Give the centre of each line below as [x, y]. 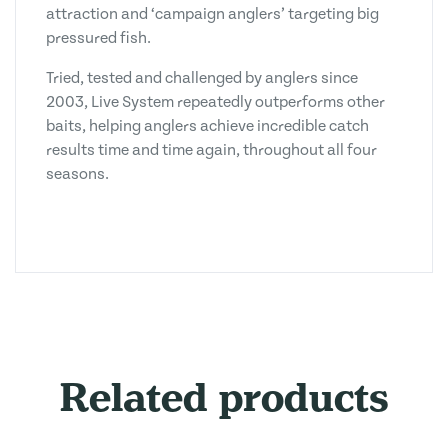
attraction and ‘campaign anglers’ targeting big [212, 13]
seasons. [77, 173]
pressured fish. [98, 37]
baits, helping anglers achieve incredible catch [207, 125]
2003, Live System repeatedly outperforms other [215, 101]
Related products [224, 397]
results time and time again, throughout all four [211, 149]
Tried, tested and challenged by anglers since [202, 77]
